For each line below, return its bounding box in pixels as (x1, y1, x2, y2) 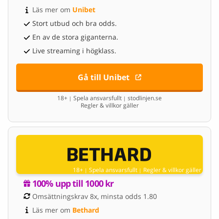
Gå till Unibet (77, 72, 130, 83)
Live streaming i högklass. (32, 46, 116, 56)
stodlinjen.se (126, 93, 162, 102)
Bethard (72, 205, 99, 215)
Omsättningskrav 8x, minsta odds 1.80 (32, 191, 157, 201)
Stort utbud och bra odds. (32, 19, 117, 28)
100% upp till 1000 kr (32, 177, 114, 189)
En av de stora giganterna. (32, 32, 118, 42)
